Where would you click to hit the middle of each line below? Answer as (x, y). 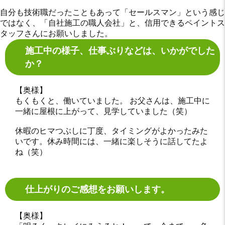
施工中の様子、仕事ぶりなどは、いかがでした (120, 50)
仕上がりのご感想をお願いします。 (97, 189)
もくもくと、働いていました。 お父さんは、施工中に (113, 100)
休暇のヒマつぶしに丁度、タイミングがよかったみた (111, 131)
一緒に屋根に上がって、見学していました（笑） (103, 111)
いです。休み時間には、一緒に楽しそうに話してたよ (111, 141)
